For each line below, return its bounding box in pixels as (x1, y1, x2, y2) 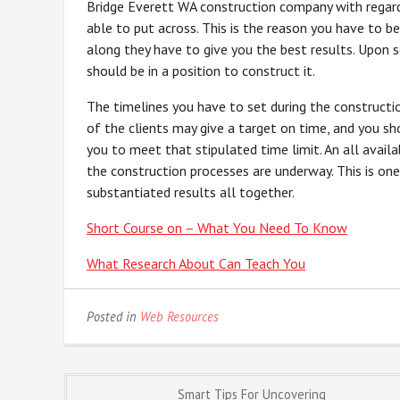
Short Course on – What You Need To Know (87, 219, 347, 237)
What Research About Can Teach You (87, 254, 305, 272)
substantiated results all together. (87, 183, 295, 201)
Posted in (87, 308, 140, 325)
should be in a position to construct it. (87, 62, 315, 79)
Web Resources (140, 308, 219, 325)
